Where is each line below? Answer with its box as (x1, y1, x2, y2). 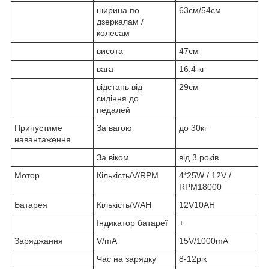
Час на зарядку (97, 253, 156, 264)
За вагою (97, 122, 132, 133)
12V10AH (179, 199, 215, 210)
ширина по (97, 5, 139, 15)
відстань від (97, 82, 142, 92)
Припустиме (14, 122, 62, 133)
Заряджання (14, 235, 63, 246)
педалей (97, 104, 130, 115)
